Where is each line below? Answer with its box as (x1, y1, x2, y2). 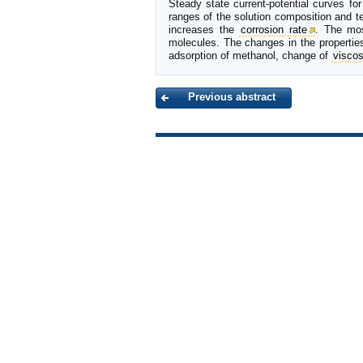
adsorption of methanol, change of (169, 49, 331, 62)
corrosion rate (241, 23, 308, 36)
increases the (169, 23, 240, 36)
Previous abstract (188, 90, 275, 103)
